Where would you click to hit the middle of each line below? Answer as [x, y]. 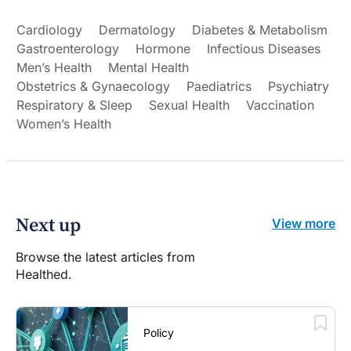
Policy [159, 332]
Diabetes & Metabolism [260, 29]
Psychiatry [299, 86]
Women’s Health [64, 123]
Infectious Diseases [264, 48]
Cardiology [49, 29]
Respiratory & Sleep [74, 105]
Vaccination [280, 105]
